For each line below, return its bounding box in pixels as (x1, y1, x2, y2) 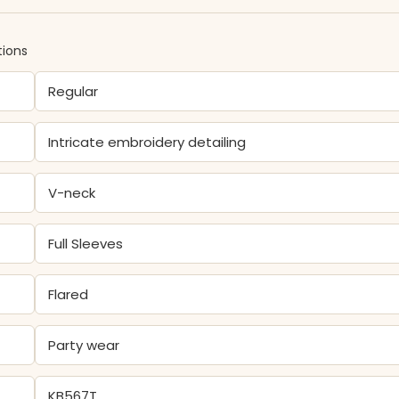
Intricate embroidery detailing (48, 133, 247, 151)
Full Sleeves (48, 234, 124, 253)
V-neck (48, 183, 96, 202)
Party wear (48, 336, 120, 354)
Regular (48, 82, 99, 101)
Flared (48, 285, 89, 304)
